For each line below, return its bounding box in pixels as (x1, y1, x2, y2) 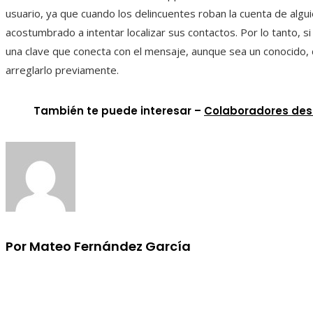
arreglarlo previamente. (6, 62, 119, 77)
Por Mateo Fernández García (6, 237, 191, 255)
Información (6, 273, 88, 293)
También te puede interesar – (34, 103, 204, 118)
